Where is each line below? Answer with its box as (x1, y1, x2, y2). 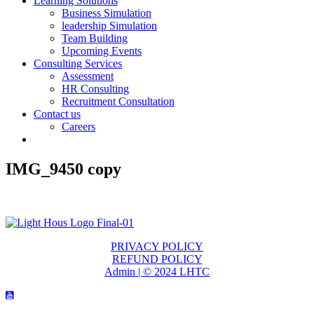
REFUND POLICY (111, 252, 203, 265)
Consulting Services (34, 57, 122, 69)
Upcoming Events (62, 45, 142, 57)
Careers (62, 121, 95, 132)
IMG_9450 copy (6, 159, 121, 178)
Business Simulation (62, 7, 151, 19)
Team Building (62, 32, 128, 44)
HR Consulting (62, 83, 129, 95)
